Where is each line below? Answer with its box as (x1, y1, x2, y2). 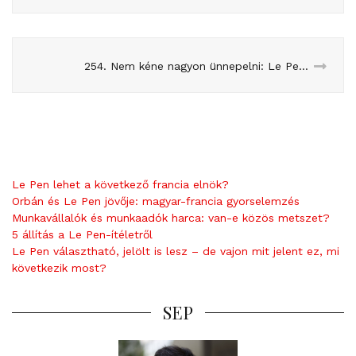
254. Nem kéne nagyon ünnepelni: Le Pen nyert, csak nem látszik (299, 60, 308, 73)
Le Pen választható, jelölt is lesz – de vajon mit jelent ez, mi (12, 245, 339, 258)
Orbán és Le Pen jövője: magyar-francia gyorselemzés (12, 195, 300, 208)
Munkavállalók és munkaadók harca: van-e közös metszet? (12, 211, 330, 225)
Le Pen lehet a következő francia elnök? (12, 178, 229, 192)
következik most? (12, 261, 106, 275)
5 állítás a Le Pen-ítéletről (12, 228, 153, 242)
